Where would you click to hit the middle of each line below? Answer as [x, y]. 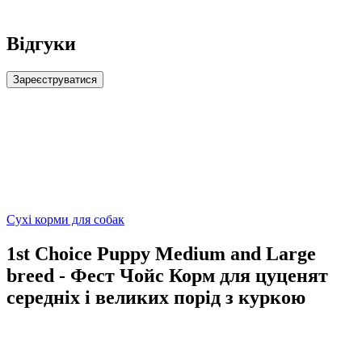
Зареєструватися [55, 80]
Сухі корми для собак [65, 220]
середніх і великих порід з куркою [156, 298]
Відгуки [41, 44]
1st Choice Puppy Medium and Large [161, 254]
